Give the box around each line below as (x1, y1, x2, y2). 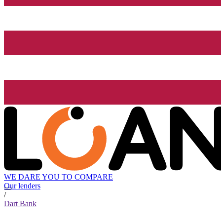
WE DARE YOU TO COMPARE (4, 173, 113, 182)
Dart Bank (4, 199, 37, 208)
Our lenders (4, 182, 40, 190)
